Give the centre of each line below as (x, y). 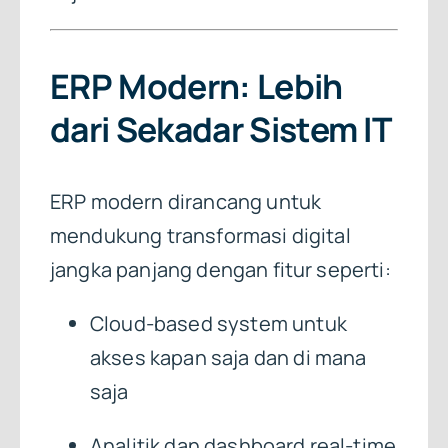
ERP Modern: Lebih (196, 86)
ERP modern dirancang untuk (185, 201)
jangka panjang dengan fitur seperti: (220, 269)
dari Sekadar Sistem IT (220, 129)
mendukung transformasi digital (200, 235)
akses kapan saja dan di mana (228, 357)
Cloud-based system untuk (218, 323)
